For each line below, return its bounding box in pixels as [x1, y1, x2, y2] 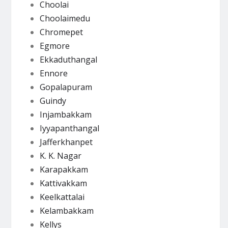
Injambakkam [39, 108, 92, 120]
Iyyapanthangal [39, 122, 99, 134]
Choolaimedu [39, 12, 90, 24]
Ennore [39, 67, 68, 79]
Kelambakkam [39, 205, 94, 216]
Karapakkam [39, 163, 88, 175]
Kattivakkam [39, 177, 87, 189]
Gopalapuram [39, 81, 92, 93]
